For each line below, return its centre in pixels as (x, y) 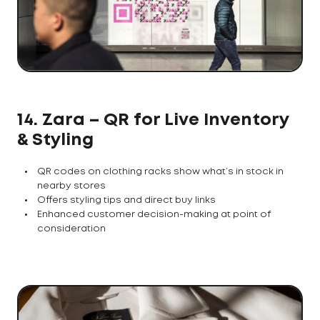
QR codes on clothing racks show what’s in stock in (160, 171)
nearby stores (71, 186)
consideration (71, 229)
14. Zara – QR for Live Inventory (153, 120)
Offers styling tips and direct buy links (126, 200)
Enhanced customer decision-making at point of (154, 214)
